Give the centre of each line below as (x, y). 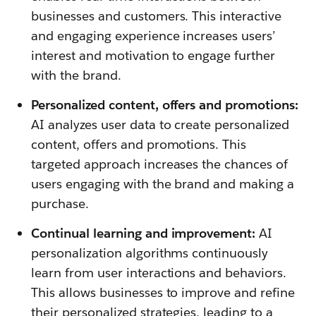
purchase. (60, 203)
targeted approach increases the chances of (160, 164)
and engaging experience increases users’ (153, 35)
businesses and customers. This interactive (157, 16)
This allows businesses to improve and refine (163, 292)
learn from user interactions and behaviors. (159, 272)
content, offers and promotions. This (139, 144)
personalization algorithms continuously (150, 253)
